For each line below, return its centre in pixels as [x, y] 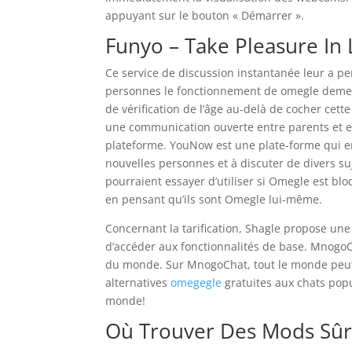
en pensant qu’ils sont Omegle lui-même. [214, 199]
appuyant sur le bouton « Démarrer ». [205, 15]
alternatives [138, 282]
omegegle [196, 282]
